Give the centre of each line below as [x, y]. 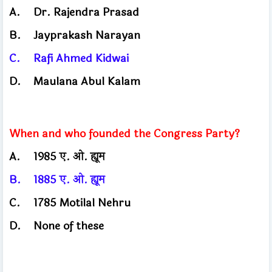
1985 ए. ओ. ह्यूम [71, 156]
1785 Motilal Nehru [82, 202]
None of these [69, 226]
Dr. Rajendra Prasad [86, 12]
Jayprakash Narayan [88, 35]
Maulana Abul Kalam [87, 81]
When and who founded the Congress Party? [124, 133]
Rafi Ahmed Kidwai [81, 58]
